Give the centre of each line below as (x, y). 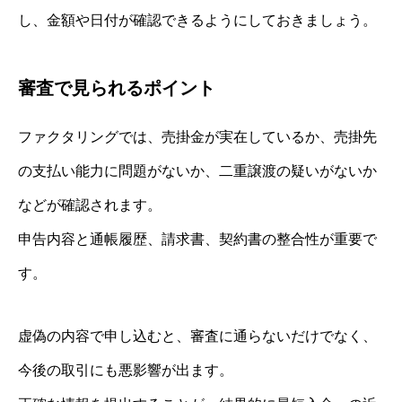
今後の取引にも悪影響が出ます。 (126, 370)
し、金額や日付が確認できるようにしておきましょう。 (197, 20)
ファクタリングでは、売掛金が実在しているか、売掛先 (197, 136)
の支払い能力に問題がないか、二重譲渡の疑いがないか (197, 170)
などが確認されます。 (90, 205)
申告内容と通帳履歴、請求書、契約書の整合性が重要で (197, 239)
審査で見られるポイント (117, 87)
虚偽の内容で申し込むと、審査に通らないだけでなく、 (197, 336)
